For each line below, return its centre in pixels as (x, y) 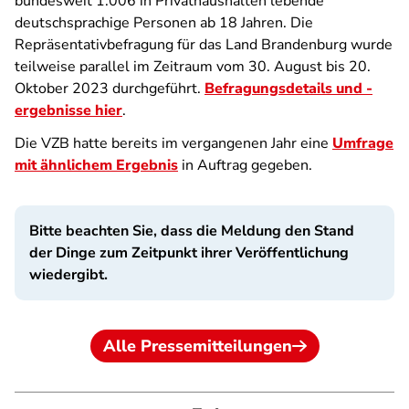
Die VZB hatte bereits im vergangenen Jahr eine (173, 143)
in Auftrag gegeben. (245, 165)
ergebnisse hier (68, 110)
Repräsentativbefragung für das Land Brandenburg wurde (204, 45)
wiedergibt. (68, 275)
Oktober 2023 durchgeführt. (110, 89)
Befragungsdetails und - (288, 89)
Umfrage (363, 143)
